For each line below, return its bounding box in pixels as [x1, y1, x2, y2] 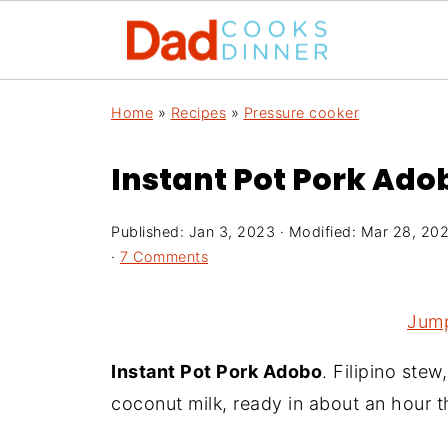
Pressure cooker [243, 104, 359, 121]
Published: [111, 223, 189, 240]
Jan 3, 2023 [188, 223, 275, 240]
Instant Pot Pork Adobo [111, 361, 322, 382]
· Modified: [275, 223, 361, 240]
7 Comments [120, 248, 208, 265]
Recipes [170, 104, 226, 121]
